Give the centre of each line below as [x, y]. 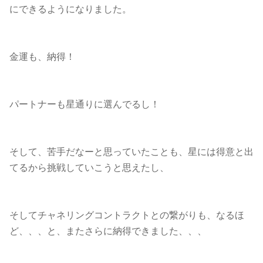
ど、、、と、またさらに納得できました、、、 [108, 231]
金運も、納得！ [42, 57]
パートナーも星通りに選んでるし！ [85, 104]
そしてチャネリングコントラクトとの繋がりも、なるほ [127, 215]
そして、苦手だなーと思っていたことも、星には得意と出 [131, 152]
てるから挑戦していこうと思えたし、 [89, 168]
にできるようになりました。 [70, 9]
